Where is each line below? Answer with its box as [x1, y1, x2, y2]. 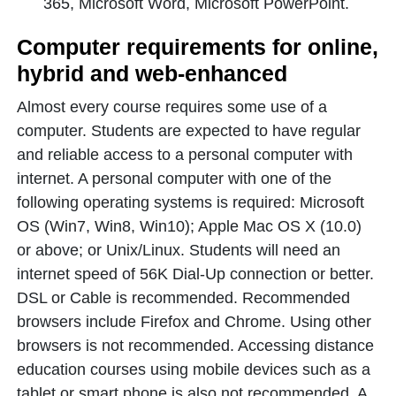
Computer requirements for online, [17, 34, 378, 59]
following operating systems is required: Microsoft [17, 194, 364, 211]
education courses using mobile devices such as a [17, 361, 370, 378]
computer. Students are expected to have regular [17, 122, 361, 140]
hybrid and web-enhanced [17, 61, 293, 86]
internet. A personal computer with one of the [17, 170, 331, 187]
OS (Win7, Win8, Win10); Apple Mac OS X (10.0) [17, 217, 362, 235]
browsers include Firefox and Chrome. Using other [17, 313, 371, 331]
